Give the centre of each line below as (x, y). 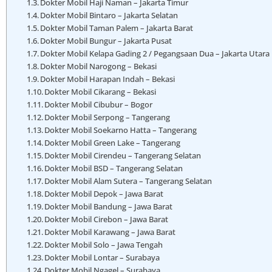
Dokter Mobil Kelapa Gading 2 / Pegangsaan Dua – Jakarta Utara (155, 54)
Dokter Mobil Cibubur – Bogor (99, 105)
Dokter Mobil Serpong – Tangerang (107, 117)
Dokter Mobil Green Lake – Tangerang (113, 143)
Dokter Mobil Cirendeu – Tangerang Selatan (123, 156)
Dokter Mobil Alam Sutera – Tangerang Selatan (128, 181)
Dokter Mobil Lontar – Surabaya (102, 258)
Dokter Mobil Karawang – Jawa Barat (110, 232)
